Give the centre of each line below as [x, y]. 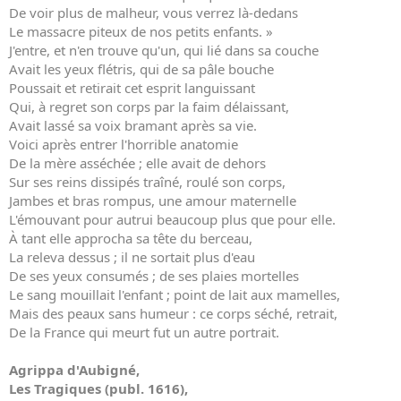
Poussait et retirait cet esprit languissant [132, 88]
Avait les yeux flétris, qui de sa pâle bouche [141, 69]
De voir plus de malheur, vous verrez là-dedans [154, 13]
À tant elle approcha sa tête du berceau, [131, 238]
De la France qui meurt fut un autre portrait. [144, 332]
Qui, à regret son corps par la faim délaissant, [149, 107]
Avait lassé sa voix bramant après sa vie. [133, 125]
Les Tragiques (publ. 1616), [98, 388]
